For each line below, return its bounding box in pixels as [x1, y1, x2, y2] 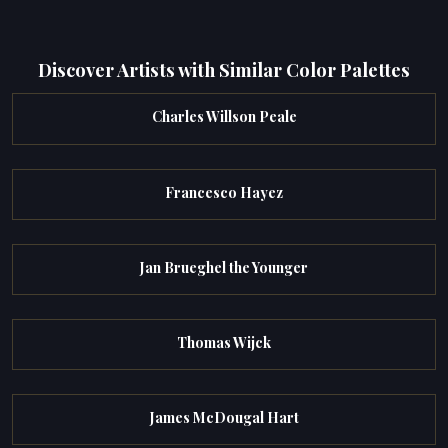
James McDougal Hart [149, 408, 299, 428]
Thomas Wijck [177, 332, 271, 352]
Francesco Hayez [165, 182, 283, 202]
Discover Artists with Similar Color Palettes [38, 56, 410, 82]
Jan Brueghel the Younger [140, 257, 308, 277]
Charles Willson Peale [151, 107, 297, 127]
